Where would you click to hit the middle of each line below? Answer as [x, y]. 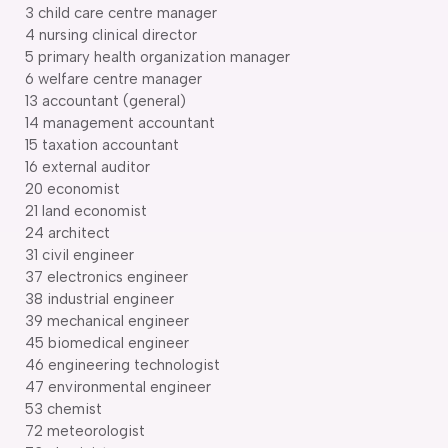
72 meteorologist [85, 430]
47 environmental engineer [118, 386]
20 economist [72, 188]
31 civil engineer [79, 254]
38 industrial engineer [99, 298]
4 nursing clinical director [111, 34]
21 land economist [86, 210]
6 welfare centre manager [113, 78]
